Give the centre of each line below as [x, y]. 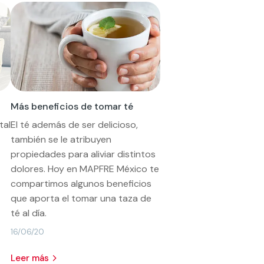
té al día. [29, 213]
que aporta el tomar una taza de [81, 198]
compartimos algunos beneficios [81, 183]
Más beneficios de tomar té [72, 106]
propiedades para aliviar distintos [83, 154]
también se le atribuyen [61, 139]
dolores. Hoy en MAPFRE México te [85, 169]
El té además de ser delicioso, [75, 124]
